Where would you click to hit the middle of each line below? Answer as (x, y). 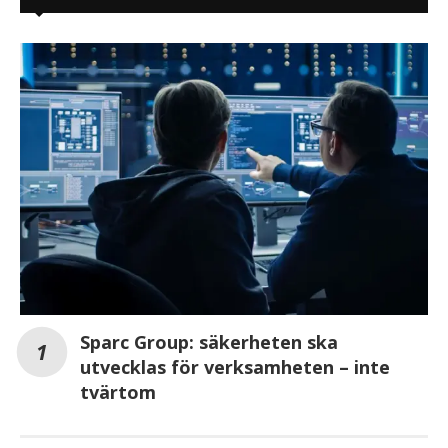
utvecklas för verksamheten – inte (235, 366)
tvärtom (118, 391)
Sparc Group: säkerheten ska (209, 341)
